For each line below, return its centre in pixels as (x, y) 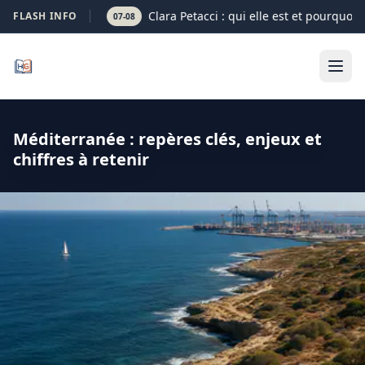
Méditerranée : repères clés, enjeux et (167, 139)
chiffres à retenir (81, 159)
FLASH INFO (45, 16)
